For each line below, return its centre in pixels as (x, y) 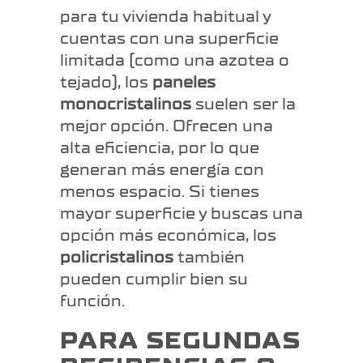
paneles (184, 83)
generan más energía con (162, 170)
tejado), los (106, 83)
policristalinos (117, 258)
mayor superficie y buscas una (181, 214)
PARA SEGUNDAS (181, 342)
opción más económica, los (168, 236)
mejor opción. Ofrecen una (167, 126)
